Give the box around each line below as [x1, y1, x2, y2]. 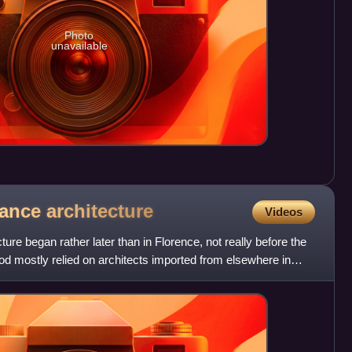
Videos [264, 204, 302, 218]
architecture [46, 200, 153, 222]
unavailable [50, 39, 108, 53]
